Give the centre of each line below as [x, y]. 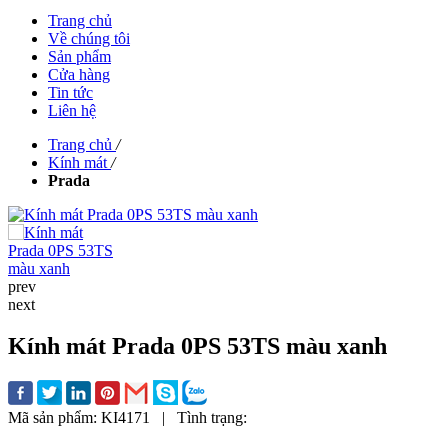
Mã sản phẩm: [54, 418]
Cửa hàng [79, 74]
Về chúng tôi [89, 38]
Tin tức [70, 92]
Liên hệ [72, 110]
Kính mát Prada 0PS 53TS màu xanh [197, 346]
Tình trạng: [212, 418]
